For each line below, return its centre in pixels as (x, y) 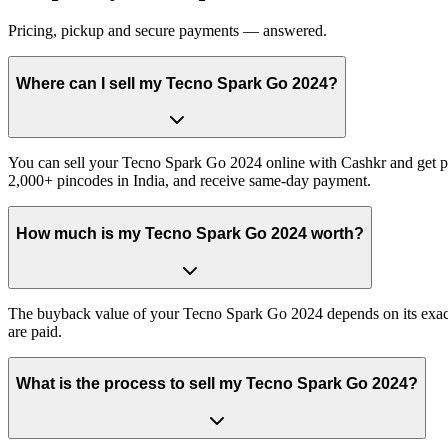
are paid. (35, 331)
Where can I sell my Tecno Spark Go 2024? (177, 83)
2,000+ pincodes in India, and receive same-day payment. (189, 181)
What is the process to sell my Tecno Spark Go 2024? (217, 384)
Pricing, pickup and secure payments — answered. (167, 31)
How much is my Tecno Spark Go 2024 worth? (190, 233)
